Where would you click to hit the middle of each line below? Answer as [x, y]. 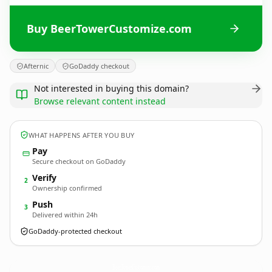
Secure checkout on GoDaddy [79, 161]
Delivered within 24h [65, 215]
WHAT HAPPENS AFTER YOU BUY [82, 135]
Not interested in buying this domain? [111, 88]
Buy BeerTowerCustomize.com [109, 28]
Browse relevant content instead [100, 101]
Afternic [36, 66]
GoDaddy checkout [99, 66]
